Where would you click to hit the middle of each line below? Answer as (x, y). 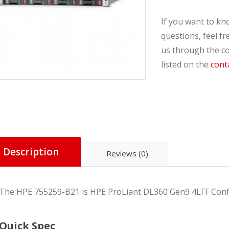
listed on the (186, 64)
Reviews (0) (127, 153)
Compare (178, 112)
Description (31, 152)
